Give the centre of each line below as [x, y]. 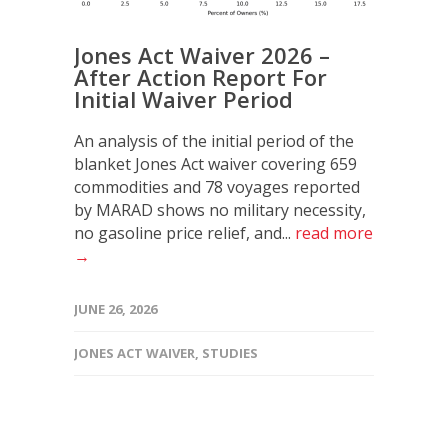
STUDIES [230, 353]
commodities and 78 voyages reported [217, 187]
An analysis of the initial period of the [214, 141]
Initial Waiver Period [183, 99]
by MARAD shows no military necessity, [220, 210]
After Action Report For [200, 77]
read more [334, 233]
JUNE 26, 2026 [115, 309]
